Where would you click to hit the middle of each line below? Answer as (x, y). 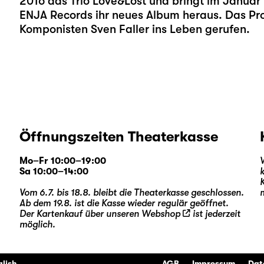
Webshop (161, 214)
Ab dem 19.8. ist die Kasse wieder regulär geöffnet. (124, 203)
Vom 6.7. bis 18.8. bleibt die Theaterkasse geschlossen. (131, 193)
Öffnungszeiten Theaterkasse (118, 137)
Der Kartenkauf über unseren (80, 214)
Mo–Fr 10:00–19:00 (62, 161)
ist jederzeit (215, 214)
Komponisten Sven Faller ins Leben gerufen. (134, 29)
